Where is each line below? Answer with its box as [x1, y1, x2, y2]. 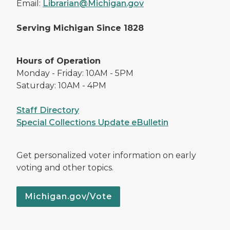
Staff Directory [16, 105, 79, 115]
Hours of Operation [16, 55, 101, 66]
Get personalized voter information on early [16, 150, 196, 160]
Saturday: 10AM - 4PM [16, 80, 106, 90]
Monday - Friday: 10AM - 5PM [16, 68, 133, 78]
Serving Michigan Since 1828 [16, 23, 144, 33]
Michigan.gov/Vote [25, 191, 112, 201]
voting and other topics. [16, 162, 113, 172]
